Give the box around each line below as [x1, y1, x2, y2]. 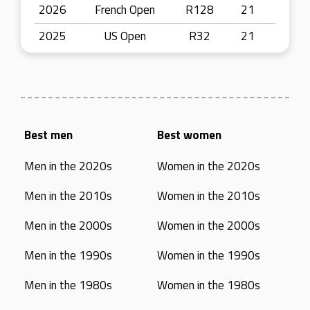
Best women [156, 126, 221, 144]
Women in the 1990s [156, 246, 260, 264]
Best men [24, 126, 73, 144]
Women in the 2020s [156, 157, 260, 175]
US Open [103, 27, 146, 45]
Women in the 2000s [156, 217, 260, 235]
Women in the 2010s [156, 187, 260, 205]
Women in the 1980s [156, 276, 260, 294]
